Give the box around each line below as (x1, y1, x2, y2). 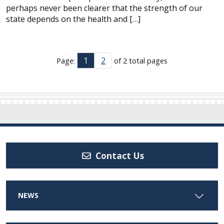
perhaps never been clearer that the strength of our (6, 2, 202, 13)
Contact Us (93, 149, 144, 161)
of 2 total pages (112, 55, 167, 65)
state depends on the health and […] (6, 13, 140, 24)
